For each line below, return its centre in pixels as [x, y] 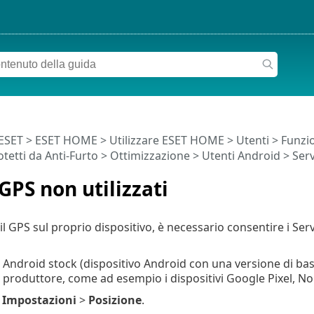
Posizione [115, 300]
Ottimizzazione [150, 155]
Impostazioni [39, 300]
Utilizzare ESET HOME [166, 140]
